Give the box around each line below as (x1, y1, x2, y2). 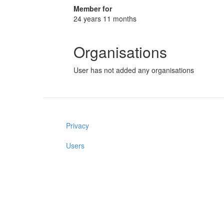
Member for (73, 3, 112, 13)
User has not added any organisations (73, 65, 194, 75)
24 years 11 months (73, 13, 136, 23)
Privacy (66, 120, 89, 130)
